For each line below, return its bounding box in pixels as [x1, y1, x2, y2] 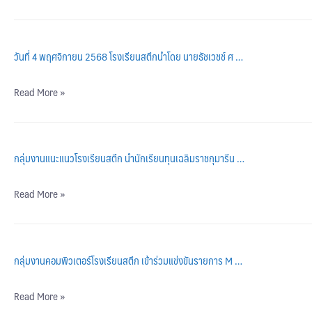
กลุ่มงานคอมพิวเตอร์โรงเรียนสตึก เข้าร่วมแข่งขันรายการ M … [14, 251, 242, 269]
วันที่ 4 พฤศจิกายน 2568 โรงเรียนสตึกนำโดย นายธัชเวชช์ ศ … [14, 47, 243, 65]
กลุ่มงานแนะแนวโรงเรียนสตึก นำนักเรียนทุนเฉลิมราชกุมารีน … [14, 149, 244, 167]
